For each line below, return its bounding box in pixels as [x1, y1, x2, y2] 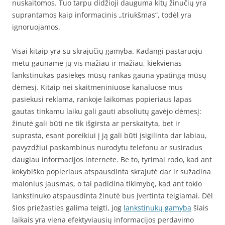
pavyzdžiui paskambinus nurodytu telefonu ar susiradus [12, 143, 202, 153]
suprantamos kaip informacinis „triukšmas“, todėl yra [12, 10, 191, 20]
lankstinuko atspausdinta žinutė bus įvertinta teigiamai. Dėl [12, 191, 213, 201]
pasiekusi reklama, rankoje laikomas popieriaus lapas [12, 94, 192, 104]
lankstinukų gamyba [124, 203, 191, 213]
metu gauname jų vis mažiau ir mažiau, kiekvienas [12, 58, 182, 68]
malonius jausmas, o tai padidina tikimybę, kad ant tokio [12, 179, 202, 189]
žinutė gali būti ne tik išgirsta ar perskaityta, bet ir [12, 119, 180, 129]
